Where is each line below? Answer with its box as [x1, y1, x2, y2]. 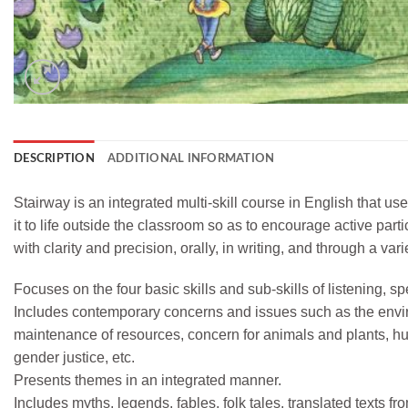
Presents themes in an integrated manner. [14, 372, 281, 389]
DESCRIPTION [14, 152, 95, 164]
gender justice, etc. [14, 350, 135, 366]
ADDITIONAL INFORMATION [107, 152, 275, 164]
